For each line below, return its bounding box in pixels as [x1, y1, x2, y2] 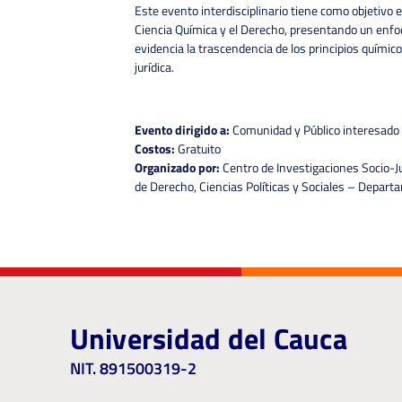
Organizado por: [135, 158, 220, 178]
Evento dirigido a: [135, 120, 230, 140]
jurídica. [135, 57, 174, 76]
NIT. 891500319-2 [69, 356, 197, 381]
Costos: [135, 139, 175, 159]
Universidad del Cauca [69, 317, 347, 361]
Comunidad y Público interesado [230, 120, 399, 140]
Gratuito [175, 139, 221, 159]
